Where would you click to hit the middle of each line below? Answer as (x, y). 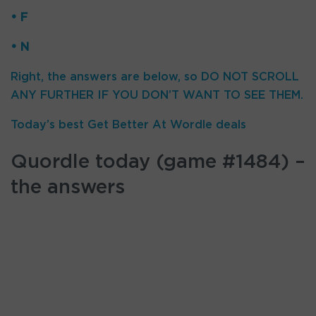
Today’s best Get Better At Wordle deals (128, 124)
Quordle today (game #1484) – (158, 162)
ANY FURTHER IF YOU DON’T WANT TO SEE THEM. (157, 95)
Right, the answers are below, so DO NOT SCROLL (155, 77)
